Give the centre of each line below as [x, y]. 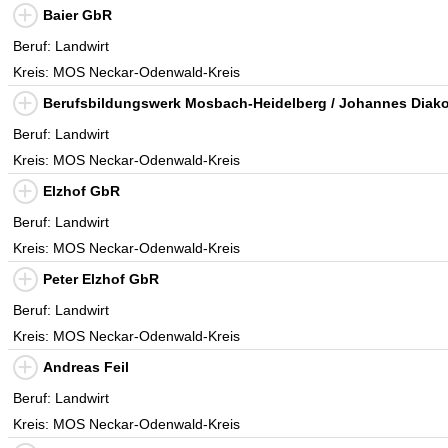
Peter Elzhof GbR [101, 279]
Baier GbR [77, 15]
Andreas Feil [86, 367]
